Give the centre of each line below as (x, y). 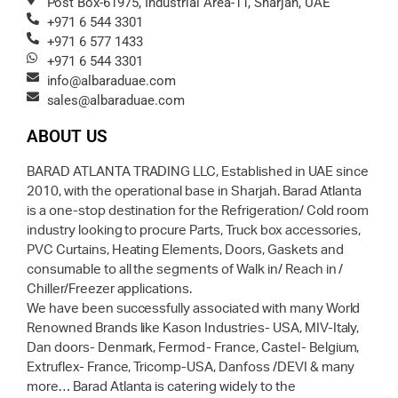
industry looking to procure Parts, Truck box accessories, (194, 231)
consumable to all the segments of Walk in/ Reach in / (185, 270)
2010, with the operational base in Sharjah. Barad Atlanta (195, 192)
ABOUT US (67, 137)
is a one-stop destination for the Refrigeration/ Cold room (198, 211)
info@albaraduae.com (111, 81)
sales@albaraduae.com (115, 101)
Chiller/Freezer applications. (110, 290)
